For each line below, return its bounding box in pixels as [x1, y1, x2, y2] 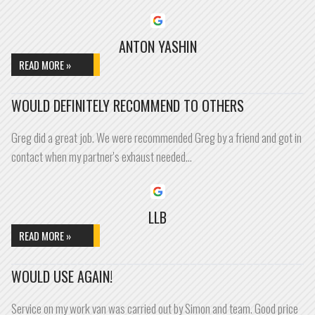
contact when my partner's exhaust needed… [11, 148, 192, 165]
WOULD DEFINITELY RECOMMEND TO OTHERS [11, 95, 244, 116]
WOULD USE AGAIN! [11, 266, 112, 287]
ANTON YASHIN [118, 36, 197, 57]
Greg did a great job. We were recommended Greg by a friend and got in [11, 129, 302, 146]
